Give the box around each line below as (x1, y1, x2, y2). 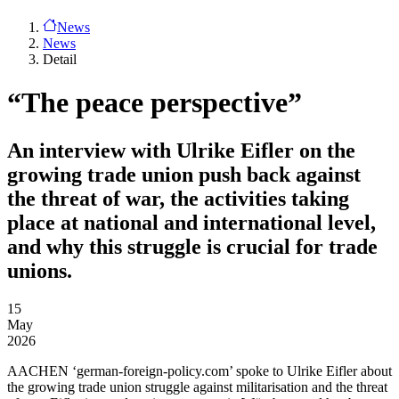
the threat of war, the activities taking (7, 186, 349, 210)
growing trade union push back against (7, 162, 361, 186)
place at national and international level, (7, 210, 376, 234)
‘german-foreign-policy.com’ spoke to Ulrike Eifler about (69, 362, 392, 379)
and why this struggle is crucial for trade (7, 234, 378, 258)
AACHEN (7, 362, 69, 379)
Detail (43, 52, 77, 67)
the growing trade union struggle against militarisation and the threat (7, 379, 387, 395)
